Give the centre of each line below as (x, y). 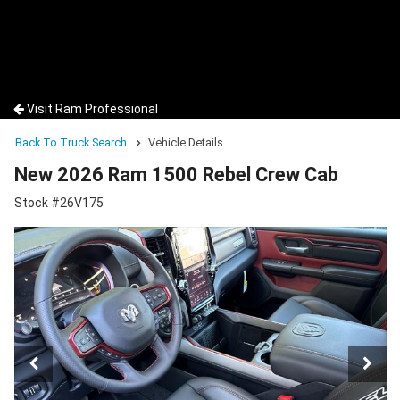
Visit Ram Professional (92, 109)
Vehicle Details (186, 142)
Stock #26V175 (59, 203)
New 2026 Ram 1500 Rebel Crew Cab (176, 175)
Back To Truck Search (71, 142)
